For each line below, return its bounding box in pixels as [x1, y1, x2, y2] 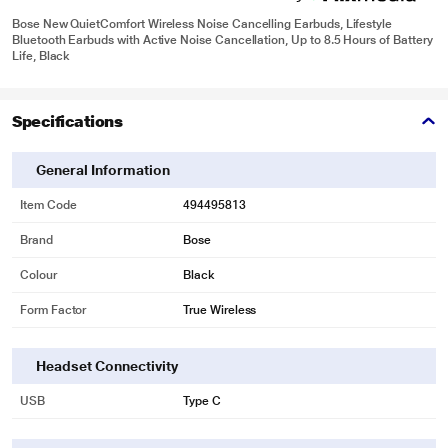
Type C [183, 393, 221, 408]
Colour [20, 267, 57, 282]
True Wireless [183, 302, 257, 317]
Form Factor [20, 302, 87, 317]
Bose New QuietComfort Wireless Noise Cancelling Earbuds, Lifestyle [12, 16, 393, 31]
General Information [36, 161, 170, 178]
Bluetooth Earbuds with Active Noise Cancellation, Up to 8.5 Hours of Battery [12, 32, 433, 47]
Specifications [12, 111, 123, 131]
